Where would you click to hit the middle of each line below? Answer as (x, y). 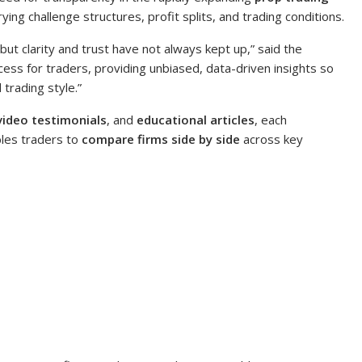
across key (271, 139)
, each (271, 120)
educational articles (196, 120)
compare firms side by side (161, 139)
